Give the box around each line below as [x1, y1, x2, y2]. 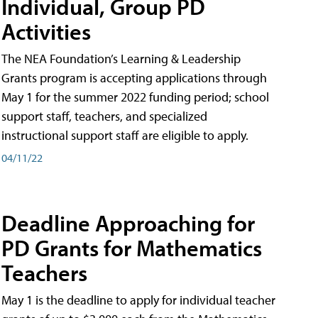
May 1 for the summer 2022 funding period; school [1, 89, 269, 106]
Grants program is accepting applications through [1, 70, 267, 87]
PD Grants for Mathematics [1, 233, 262, 262]
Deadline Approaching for [1, 208, 255, 237]
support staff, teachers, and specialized [1, 108, 207, 125]
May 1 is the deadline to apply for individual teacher [1, 291, 275, 308]
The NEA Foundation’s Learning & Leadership [1, 50, 241, 67]
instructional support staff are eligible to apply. [1, 127, 248, 144]
